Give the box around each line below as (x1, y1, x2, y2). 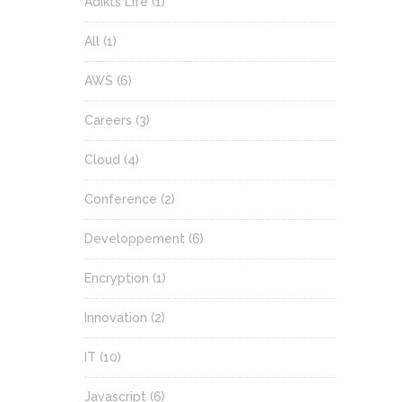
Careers (84, 113, 132, 128)
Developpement (84, 232, 185, 247)
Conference (84, 192, 157, 207)
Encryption (84, 271, 149, 286)
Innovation (84, 310, 147, 326)
